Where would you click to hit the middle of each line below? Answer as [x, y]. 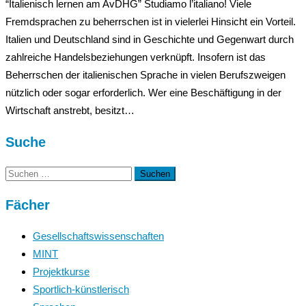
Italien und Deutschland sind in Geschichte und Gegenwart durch [150, 39]
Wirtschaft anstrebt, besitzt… [70, 110]
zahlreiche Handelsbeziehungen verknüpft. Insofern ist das [136, 57]
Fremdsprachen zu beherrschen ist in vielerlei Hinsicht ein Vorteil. [151, 21]
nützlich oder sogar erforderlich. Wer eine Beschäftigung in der [143, 92]
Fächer [28, 205]
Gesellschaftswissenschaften [98, 236]
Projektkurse [61, 271]
